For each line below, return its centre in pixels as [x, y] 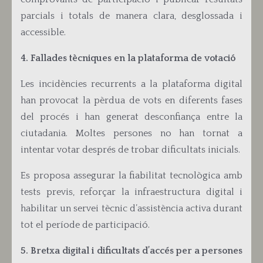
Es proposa [45, 176]
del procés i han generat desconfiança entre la [131, 117]
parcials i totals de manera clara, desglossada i [131, 16]
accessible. [43, 32]
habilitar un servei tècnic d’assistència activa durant [131, 208]
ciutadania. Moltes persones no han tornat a [131, 133]
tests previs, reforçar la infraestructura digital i [131, 192]
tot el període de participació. [85, 225]
